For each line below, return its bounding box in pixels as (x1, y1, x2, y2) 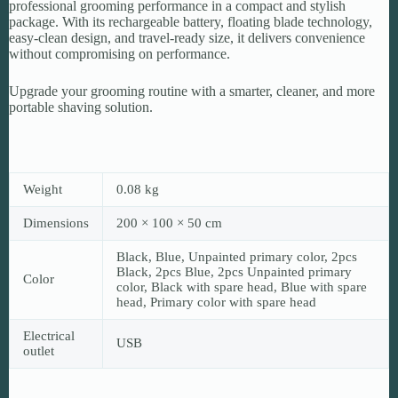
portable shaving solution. (9, 99, 153, 115)
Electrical (23, 328, 75, 343)
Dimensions (23, 215, 89, 230)
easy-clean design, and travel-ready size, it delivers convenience (9, 29, 365, 45)
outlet (23, 343, 54, 358)
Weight (23, 181, 62, 196)
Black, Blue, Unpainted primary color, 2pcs (116, 249, 357, 264)
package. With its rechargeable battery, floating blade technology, (9, 13, 372, 29)
